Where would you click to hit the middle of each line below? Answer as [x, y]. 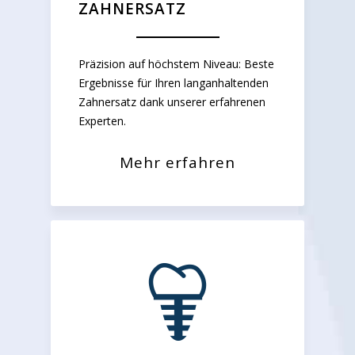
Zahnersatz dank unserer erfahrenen [172, 101]
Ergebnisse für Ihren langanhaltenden [174, 82]
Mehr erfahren [177, 162]
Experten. [102, 120]
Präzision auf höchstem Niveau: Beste [176, 63]
